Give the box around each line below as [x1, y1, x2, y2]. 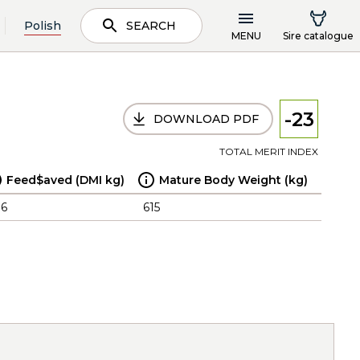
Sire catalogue [283, 29, 354, 42]
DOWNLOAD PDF [153, 112, 259, 126]
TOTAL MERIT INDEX [219, 145, 318, 157]
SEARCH [126, 18, 176, 33]
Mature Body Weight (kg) [159, 173, 308, 187]
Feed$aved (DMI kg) [6, 173, 125, 187]
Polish [24, 18, 61, 33]
